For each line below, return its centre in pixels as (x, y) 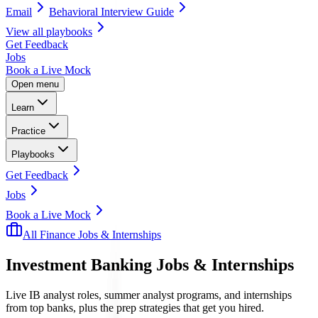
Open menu (35, 84)
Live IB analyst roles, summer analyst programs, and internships (149, 295)
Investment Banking (79, 264)
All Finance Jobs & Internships (92, 235)
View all (26, 32)
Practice (28, 131)
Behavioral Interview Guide (111, 12)
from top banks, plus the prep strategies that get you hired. (135, 307)
